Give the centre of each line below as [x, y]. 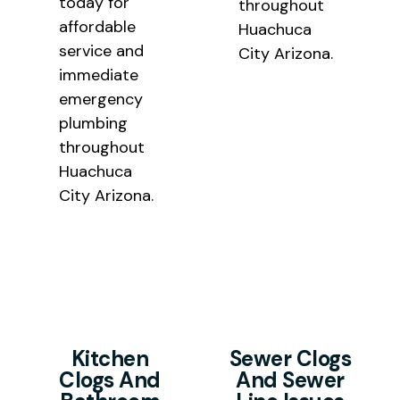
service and [101, 51]
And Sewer [290, 380]
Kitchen [110, 359]
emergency [100, 100]
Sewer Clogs [290, 359]
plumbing [93, 124]
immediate [98, 75]
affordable [97, 27]
